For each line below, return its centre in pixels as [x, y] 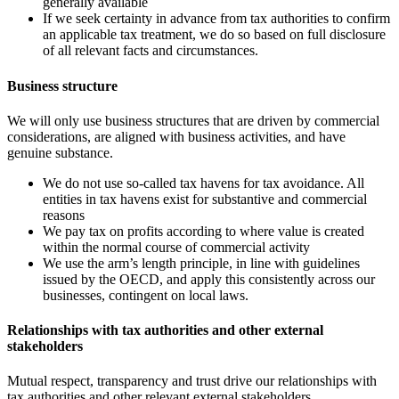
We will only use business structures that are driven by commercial [193, 120]
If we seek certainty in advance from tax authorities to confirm [216, 19]
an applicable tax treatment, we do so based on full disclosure [214, 35]
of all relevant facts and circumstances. [151, 51]
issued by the [81, 279]
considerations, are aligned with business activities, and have [176, 136]
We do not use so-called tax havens [141, 183]
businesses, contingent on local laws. [146, 295]
